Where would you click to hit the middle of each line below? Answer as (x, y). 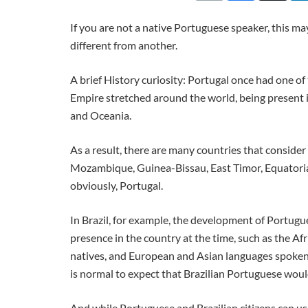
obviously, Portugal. (117, 185)
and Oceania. (101, 115)
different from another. (124, 45)
